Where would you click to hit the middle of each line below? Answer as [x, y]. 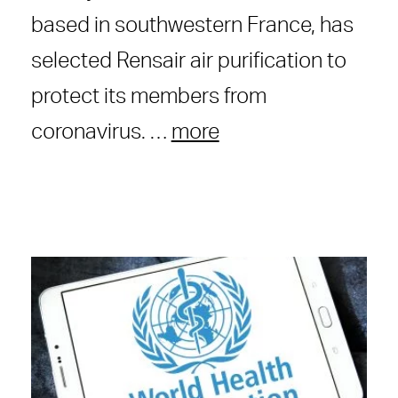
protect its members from [148, 97]
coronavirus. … [101, 133]
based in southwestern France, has [192, 26]
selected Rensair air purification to [188, 62]
